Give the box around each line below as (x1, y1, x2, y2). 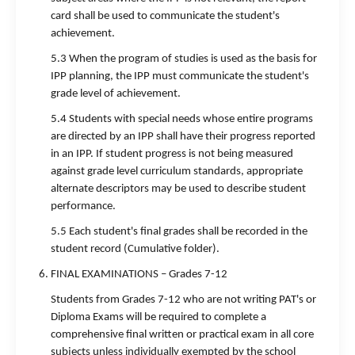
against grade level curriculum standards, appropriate (51, 166, 303, 177)
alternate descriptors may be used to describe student (51, 183, 306, 195)
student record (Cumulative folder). (51, 243, 219, 255)
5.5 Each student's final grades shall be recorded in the (51, 226, 307, 238)
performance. (51, 200, 116, 212)
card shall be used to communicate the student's (51, 10, 280, 22)
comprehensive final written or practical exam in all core (51, 329, 314, 341)
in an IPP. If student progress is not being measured (51, 148, 293, 160)
